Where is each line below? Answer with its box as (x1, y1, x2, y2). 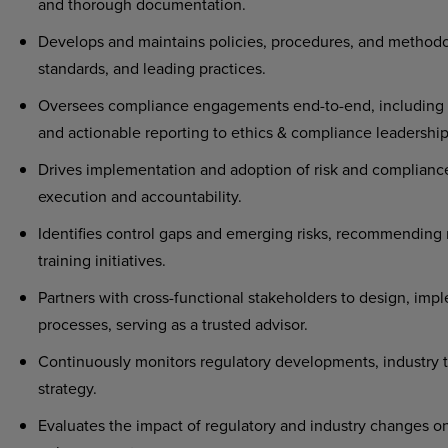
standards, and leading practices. (37, 57, 270, 79)
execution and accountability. (37, 185, 246, 207)
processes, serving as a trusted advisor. (37, 313, 308, 335)
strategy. (37, 377, 97, 399)
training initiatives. (37, 249, 166, 271)
